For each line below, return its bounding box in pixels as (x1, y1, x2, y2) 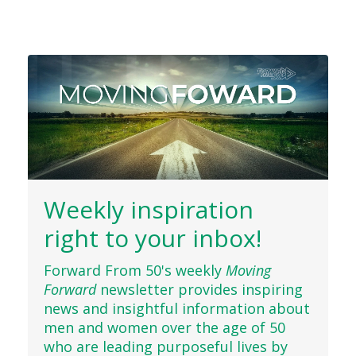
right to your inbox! (44, 222, 261, 255)
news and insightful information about (44, 299, 310, 319)
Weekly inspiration (44, 193, 253, 226)
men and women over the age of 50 (44, 318, 285, 338)
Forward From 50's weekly (44, 261, 226, 281)
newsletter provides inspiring (96, 280, 303, 300)
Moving (226, 261, 271, 281)
